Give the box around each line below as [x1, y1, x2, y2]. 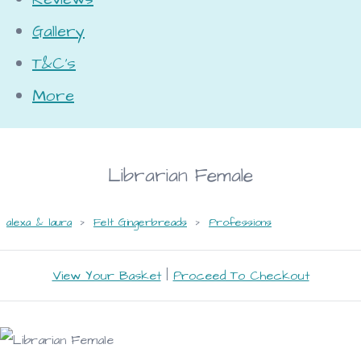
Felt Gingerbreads [93, 214, 187, 230]
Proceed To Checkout [172, 266, 309, 284]
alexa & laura [6, 214, 72, 230]
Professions [209, 214, 272, 230]
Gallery [32, 19, 85, 43]
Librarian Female [108, 162, 253, 189]
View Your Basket [52, 266, 161, 284]
